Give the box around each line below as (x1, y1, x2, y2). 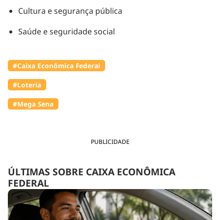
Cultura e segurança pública (18, 5, 122, 16)
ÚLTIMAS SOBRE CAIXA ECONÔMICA (8, 165, 175, 178)
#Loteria (13, 80, 41, 89)
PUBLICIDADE (90, 137, 130, 146)
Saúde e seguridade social (18, 26, 115, 37)
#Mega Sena (13, 99, 54, 109)
